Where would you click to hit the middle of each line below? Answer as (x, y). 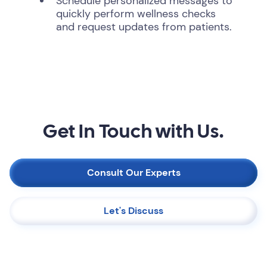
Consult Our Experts (133, 173)
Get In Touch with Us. (133, 133)
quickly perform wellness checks (136, 14)
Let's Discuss (133, 211)
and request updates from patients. (144, 27)
